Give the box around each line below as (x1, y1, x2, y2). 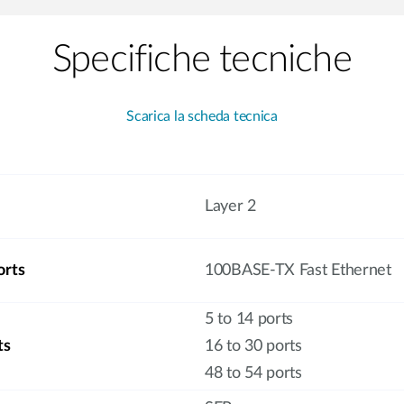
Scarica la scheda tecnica (126, 109, 278, 124)
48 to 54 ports (205, 365, 302, 381)
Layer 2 (205, 198, 256, 215)
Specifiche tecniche (52, 41, 352, 78)
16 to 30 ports (205, 338, 302, 354)
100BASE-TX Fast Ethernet (205, 262, 391, 279)
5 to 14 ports (205, 311, 294, 327)
